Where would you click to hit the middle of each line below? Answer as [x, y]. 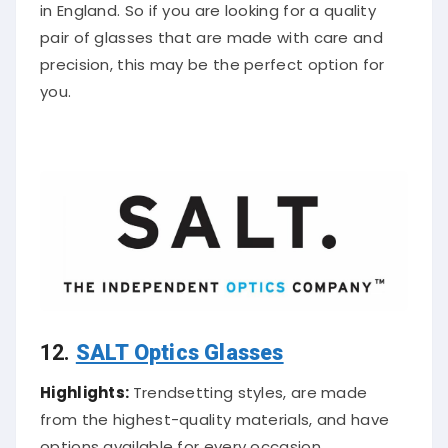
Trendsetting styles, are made [250, 387]
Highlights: [86, 387]
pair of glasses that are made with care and [211, 32]
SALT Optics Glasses [179, 347]
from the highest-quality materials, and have [215, 414]
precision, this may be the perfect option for [212, 59]
